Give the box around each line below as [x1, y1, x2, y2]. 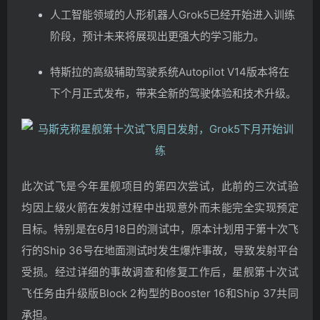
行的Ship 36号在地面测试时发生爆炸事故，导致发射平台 [21, 244, 299, 257]
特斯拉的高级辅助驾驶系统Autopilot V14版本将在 [50, 65, 289, 79]
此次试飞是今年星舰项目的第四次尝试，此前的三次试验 [21, 179, 299, 193]
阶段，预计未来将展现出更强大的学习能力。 [50, 29, 264, 43]
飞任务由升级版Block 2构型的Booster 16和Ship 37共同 [21, 286, 299, 300]
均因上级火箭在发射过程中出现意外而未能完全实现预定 [21, 201, 299, 214]
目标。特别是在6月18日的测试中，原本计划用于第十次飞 [21, 222, 299, 236]
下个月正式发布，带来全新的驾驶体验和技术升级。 [50, 86, 296, 100]
